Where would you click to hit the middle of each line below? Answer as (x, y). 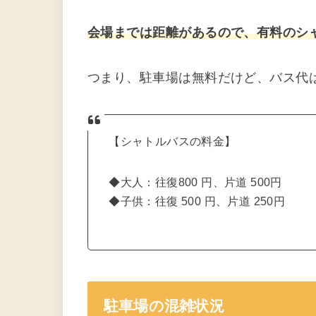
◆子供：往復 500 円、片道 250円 (197, 201)
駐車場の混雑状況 (164, 306)
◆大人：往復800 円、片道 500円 (195, 182)
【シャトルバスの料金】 (172, 141)
